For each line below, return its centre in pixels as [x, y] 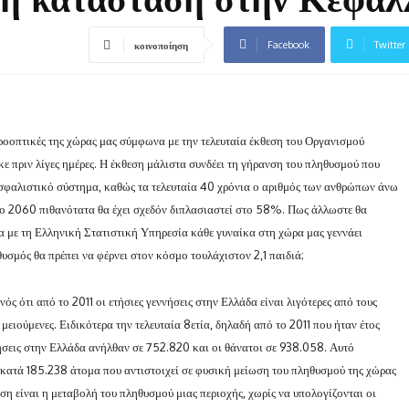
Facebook [288, 44]
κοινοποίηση [161, 45]
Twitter [390, 44]
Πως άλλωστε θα [327, 208]
